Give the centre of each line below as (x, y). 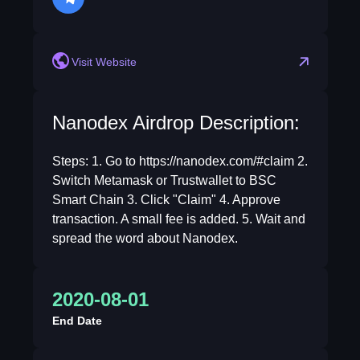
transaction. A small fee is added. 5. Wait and (178, 219)
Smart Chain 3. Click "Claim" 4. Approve (166, 200)
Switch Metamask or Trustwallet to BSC (164, 180)
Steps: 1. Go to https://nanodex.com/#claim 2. (180, 161)
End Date (77, 321)
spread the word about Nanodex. (145, 238)
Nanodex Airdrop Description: (176, 123)
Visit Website (104, 62)
